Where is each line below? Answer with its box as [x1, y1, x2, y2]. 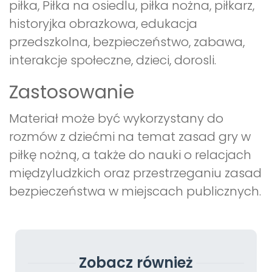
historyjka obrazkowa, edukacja [9, 15, 197, 33]
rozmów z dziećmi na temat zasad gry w [9, 128, 251, 146]
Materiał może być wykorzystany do [9, 110, 223, 127]
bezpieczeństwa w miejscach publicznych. [9, 183, 261, 200]
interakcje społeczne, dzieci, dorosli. [9, 52, 216, 69]
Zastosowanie [9, 80, 134, 106]
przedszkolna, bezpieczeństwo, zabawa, [9, 33, 245, 51]
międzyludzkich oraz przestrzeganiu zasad [9, 165, 262, 182]
